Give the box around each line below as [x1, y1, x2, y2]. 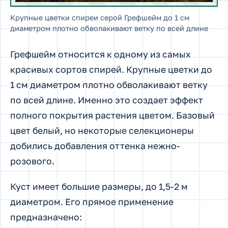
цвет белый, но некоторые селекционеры [10, 125, 194, 136]
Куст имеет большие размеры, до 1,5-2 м [10, 181, 188, 192]
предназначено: [10, 211, 82, 222]
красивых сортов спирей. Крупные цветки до [10, 64, 212, 75]
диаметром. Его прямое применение [10, 196, 174, 207]
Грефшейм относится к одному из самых [10, 49, 191, 60]
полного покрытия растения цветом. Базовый [10, 110, 215, 121]
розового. [10, 156, 54, 167]
